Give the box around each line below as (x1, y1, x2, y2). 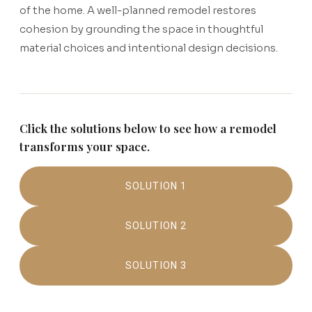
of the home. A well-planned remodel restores (19, 4, 256, 17)
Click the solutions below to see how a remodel (19, 120, 276, 136)
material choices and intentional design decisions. (19, 42, 278, 55)
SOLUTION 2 (125, 218, 187, 233)
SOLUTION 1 (125, 178, 187, 194)
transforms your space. (19, 138, 150, 154)
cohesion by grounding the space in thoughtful (19, 23, 263, 36)
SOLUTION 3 (125, 258, 187, 273)
